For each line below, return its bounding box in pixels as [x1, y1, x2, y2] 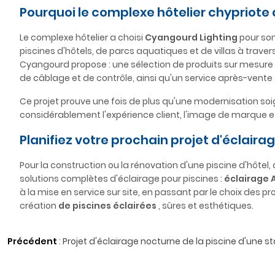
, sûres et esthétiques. [157, 199, 254, 212]
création [20, 199, 58, 212]
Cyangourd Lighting [145, 31, 238, 44]
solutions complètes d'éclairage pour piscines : [20, 172, 224, 185]
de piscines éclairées [58, 199, 157, 212]
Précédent [7, 235, 57, 247]
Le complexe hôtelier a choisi [20, 31, 145, 44]
